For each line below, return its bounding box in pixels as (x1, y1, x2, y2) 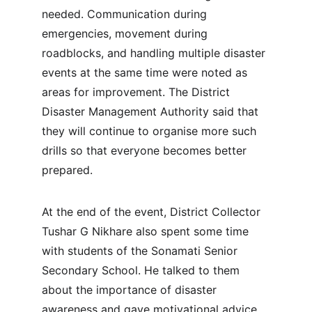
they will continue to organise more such (42, 124, 260, 138)
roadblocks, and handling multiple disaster (42, 46, 269, 60)
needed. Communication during (42, 7, 210, 21)
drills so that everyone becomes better (42, 143, 250, 157)
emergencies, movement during (42, 26, 211, 40)
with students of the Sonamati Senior (42, 244, 241, 258)
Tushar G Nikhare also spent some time (42, 224, 252, 238)
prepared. (42, 163, 93, 177)
